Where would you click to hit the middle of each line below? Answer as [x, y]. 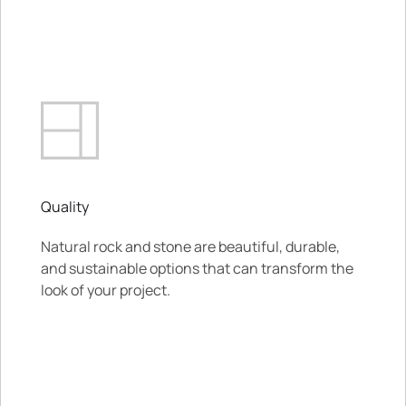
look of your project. [106, 290]
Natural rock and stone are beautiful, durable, [190, 246]
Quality [65, 207]
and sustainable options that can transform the [197, 268]
